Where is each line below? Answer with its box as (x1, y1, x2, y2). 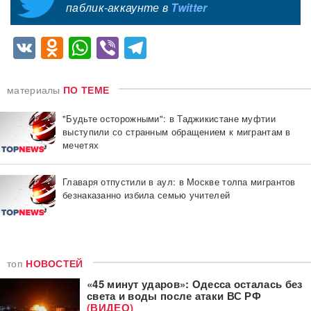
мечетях (62, 137, 99, 151)
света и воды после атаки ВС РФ (87, 287, 262, 303)
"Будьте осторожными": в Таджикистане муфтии (62, 111, 276, 125)
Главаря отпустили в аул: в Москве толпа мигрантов (62, 174, 296, 188)
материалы (7, 82, 63, 96)
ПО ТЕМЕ (63, 82, 110, 96)
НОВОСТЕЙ (26, 255, 83, 270)
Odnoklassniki (63, 31, 205, 64)
